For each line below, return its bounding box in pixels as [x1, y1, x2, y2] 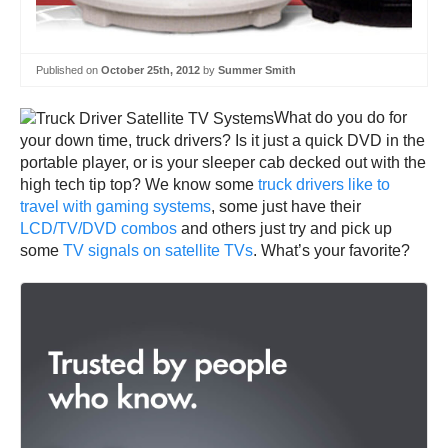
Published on [36, 63, 101, 76]
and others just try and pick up [177, 219, 392, 237]
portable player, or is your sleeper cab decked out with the [20, 153, 426, 171]
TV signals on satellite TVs [63, 241, 253, 259]
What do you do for [274, 109, 407, 127]
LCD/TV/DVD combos [20, 219, 177, 237]
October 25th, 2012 [101, 63, 200, 76]
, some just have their [211, 197, 361, 215]
